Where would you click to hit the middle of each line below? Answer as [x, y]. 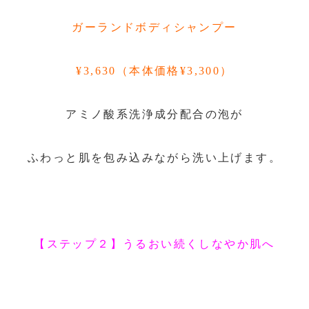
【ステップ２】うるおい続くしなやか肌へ [154, 244]
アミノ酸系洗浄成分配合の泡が [154, 114]
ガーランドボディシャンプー [154, 28]
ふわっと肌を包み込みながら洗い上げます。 [154, 157]
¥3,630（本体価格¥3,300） [154, 70]
